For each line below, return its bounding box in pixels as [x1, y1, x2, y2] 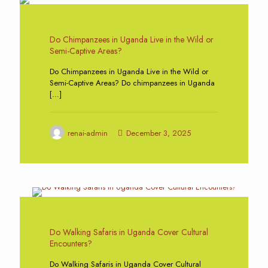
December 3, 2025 [126, 127, 191, 139]
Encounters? [50, 237, 92, 249]
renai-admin [68, 127, 108, 139]
